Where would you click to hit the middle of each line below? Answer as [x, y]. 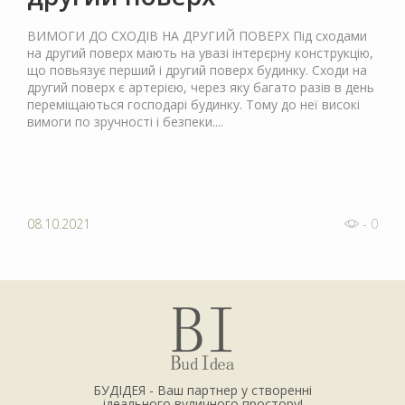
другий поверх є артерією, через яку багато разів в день [201, 88]
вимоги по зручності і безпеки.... [125, 122]
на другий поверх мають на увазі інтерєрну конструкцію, [200, 53]
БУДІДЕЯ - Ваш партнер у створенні [202, 391]
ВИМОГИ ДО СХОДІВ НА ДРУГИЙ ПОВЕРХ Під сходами [197, 36]
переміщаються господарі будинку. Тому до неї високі [193, 105]
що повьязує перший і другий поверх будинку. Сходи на [197, 71]
